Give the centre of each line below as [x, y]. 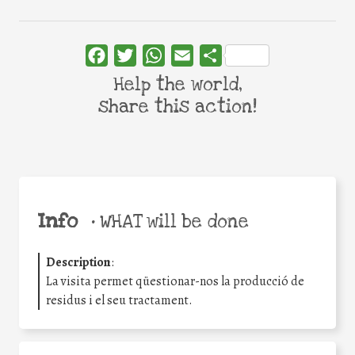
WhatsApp [193, 56]
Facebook [134, 56]
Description [78, 262]
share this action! [177, 107]
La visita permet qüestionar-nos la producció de [175, 281]
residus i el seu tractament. [119, 300]
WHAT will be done [172, 221]
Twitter [156, 56]
